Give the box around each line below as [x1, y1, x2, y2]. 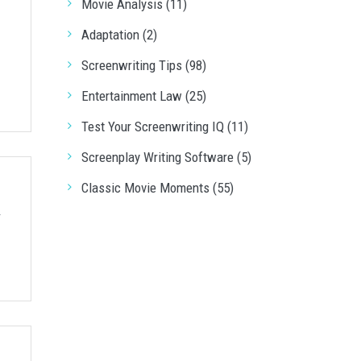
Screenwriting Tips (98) [81, 57, 206, 73]
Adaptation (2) [81, 27, 157, 43]
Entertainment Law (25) [81, 88, 206, 104]
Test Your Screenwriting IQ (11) [81, 118, 248, 135]
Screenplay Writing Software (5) [81, 149, 251, 165]
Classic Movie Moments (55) [81, 180, 234, 196]
